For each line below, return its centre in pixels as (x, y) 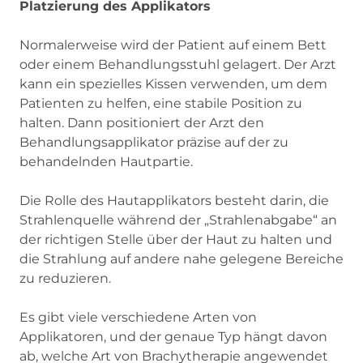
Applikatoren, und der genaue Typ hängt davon (173, 336)
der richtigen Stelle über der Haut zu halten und (176, 239)
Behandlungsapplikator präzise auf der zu (154, 142)
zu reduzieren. (65, 278)
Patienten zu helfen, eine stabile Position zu (161, 103)
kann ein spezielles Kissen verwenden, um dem (173, 83)
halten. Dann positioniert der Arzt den (142, 122)
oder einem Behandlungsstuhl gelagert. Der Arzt (178, 64)
